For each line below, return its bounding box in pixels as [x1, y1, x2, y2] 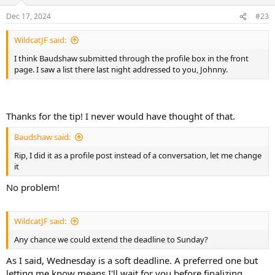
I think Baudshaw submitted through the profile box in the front [14, 53, 249, 64]
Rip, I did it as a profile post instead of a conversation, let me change [14, 150, 261, 161]
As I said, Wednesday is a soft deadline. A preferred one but [6, 254, 258, 266]
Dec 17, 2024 [6, 11, 51, 22]
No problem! [6, 180, 60, 193]
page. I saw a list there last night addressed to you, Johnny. [14, 64, 228, 76]
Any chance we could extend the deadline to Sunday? [14, 234, 208, 246]
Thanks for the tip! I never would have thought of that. [6, 109, 235, 122]
